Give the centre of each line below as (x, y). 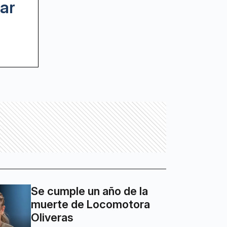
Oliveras (52, 218)
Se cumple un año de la (90, 191)
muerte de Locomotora (91, 204)
